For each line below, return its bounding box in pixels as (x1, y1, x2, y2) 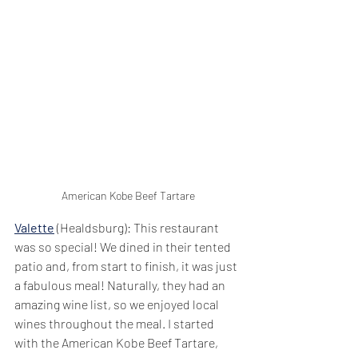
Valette (14, 220, 54, 236)
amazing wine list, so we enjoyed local (14, 296, 221, 312)
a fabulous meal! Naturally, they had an (14, 277, 228, 293)
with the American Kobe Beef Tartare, (14, 335, 221, 351)
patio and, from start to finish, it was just (14, 258, 240, 274)
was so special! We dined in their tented (14, 239, 233, 255)
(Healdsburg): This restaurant (54, 220, 221, 236)
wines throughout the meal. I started (14, 316, 217, 332)
